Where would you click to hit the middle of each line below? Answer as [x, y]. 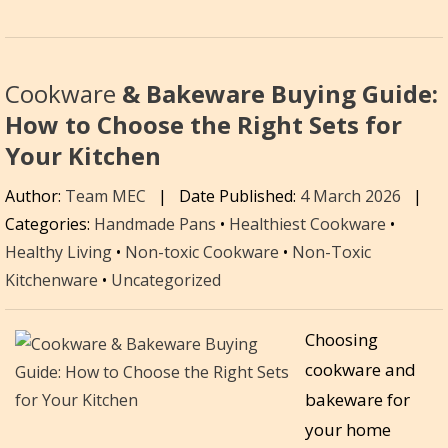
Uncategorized [166, 280]
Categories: [49, 224]
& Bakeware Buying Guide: [277, 93]
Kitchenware [51, 280]
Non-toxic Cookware [202, 252]
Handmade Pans [155, 224]
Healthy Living [58, 252]
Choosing [341, 340]
